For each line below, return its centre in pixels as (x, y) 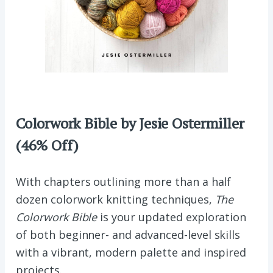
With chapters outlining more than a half (124, 182)
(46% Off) (48, 145)
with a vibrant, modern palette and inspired (131, 253)
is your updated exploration (172, 217)
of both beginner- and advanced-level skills (128, 235)
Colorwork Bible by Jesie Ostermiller (130, 123)
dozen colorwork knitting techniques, (115, 200)
